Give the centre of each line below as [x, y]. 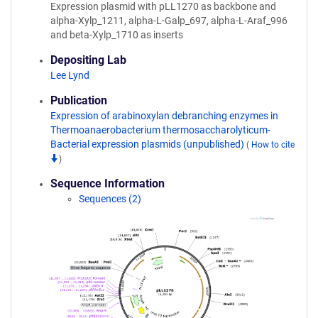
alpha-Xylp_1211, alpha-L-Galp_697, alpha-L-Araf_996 [169, 21]
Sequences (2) [110, 199]
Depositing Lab [88, 60]
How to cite [273, 145]
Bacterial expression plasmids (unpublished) [148, 144]
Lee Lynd [70, 75]
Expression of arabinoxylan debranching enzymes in [164, 116]
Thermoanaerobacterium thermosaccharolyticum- [160, 130]
